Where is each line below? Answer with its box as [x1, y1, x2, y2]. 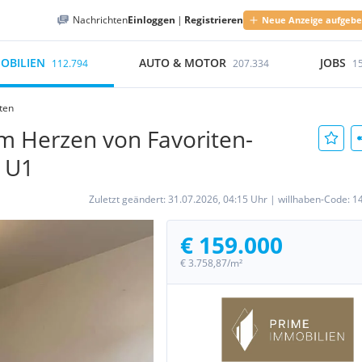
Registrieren [184, 13, 243, 27]
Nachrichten [73, 13, 128, 27]
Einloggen [128, 13, 175, 27]
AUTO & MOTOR [139, 55, 227, 70]
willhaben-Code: [278, 192, 352, 206]
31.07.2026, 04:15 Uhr [168, 192, 267, 206]
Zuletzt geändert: [89, 192, 168, 206]
